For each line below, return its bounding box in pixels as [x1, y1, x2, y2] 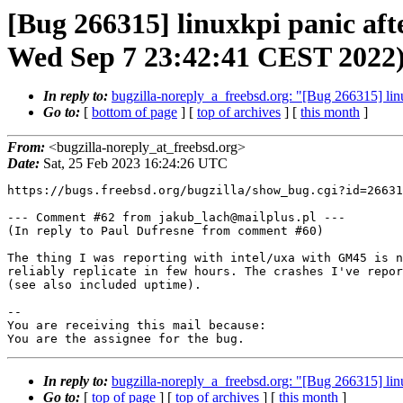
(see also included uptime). [7, 278, 201, 292]
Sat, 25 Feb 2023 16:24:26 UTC [40, 156, 228, 172]
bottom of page [92, 104, 177, 120]
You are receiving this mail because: [7, 318, 266, 333]
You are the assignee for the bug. [7, 332, 245, 346]
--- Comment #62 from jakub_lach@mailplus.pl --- [7, 210, 345, 225]
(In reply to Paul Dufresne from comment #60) [7, 224, 324, 238]
